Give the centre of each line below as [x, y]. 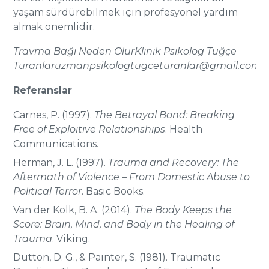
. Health [184, 129]
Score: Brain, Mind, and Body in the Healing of [124, 224]
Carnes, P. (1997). [54, 115]
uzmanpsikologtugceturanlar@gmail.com [158, 66]
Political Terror [48, 191]
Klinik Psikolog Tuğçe [186, 51]
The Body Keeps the [183, 210]
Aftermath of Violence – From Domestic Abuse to [132, 177]
